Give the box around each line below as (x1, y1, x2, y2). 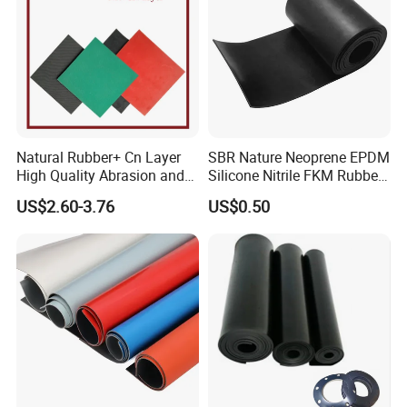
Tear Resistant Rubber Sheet (16, 184, 198, 204)
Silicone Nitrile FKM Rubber (207, 165, 382, 186)
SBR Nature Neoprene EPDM (207, 147, 390, 168)
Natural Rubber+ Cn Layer (16, 147, 182, 168)
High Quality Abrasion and (16, 165, 185, 186)
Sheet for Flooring (207, 184, 323, 204)
